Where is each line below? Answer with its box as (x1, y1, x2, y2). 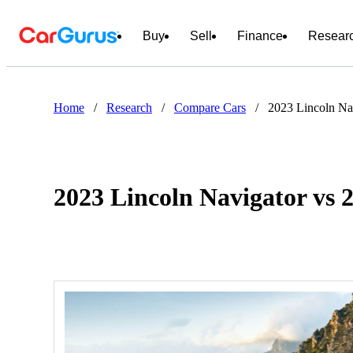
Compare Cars (174, 101, 246, 114)
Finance (237, 29, 283, 43)
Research (106, 101, 152, 114)
